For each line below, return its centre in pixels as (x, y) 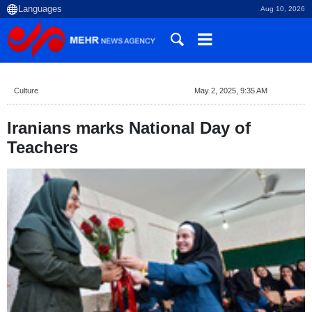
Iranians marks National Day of (129, 128)
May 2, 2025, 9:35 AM (231, 91)
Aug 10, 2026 (283, 9)
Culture (26, 91)
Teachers (42, 147)
